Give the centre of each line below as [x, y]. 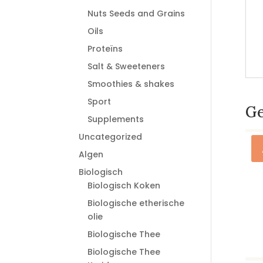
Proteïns [105, 49]
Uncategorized [111, 137]
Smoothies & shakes [131, 84]
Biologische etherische [136, 203]
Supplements [116, 119]
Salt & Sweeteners [127, 66]
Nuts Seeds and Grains [136, 14]
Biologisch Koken [124, 186]
